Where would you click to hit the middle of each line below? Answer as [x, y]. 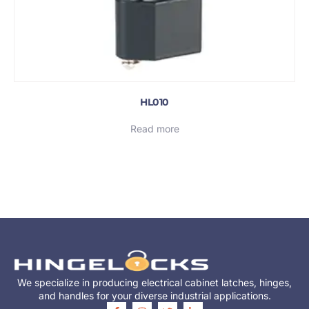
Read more [154, 128]
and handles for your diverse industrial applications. [154, 295]
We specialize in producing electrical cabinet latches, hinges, [154, 282]
